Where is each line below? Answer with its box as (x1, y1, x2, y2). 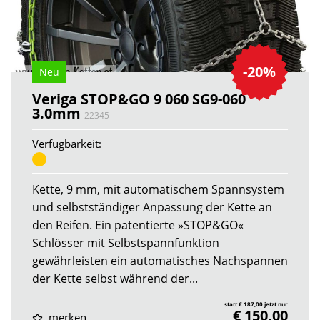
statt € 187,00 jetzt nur (224, 299, 288, 308)
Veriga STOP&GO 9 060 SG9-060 (32, 89, 246, 109)
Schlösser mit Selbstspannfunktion (32, 234, 219, 251)
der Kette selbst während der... (32, 270, 198, 286)
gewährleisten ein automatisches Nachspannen (32, 252, 288, 269)
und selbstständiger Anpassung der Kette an (32, 199, 272, 215)
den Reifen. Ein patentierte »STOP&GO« (32, 216, 244, 233)
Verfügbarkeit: (32, 136, 101, 151)
